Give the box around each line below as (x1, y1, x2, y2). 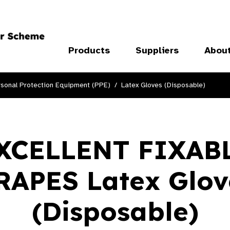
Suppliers (135, 45, 179, 56)
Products (68, 45, 110, 56)
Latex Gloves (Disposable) (121, 81, 205, 89)
